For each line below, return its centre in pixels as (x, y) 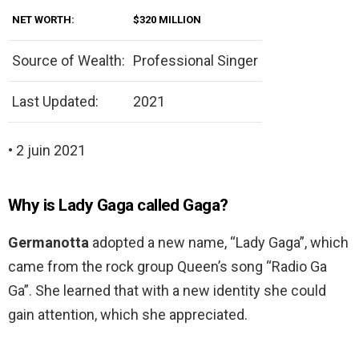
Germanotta (48, 243)
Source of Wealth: (69, 61)
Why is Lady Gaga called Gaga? (118, 206)
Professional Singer (196, 61)
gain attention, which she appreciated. (128, 315)
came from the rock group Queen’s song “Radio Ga (167, 267)
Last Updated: (55, 102)
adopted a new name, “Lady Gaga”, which (219, 243)
